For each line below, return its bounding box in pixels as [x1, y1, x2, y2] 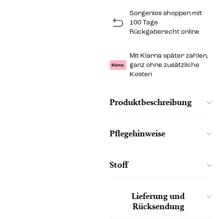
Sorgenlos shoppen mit [130, 10, 202, 17]
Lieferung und [131, 190, 185, 201]
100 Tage [130, 19, 158, 26]
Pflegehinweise [109, 128, 165, 138]
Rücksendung [132, 200, 184, 211]
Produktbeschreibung [109, 96, 192, 107]
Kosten [130, 71, 152, 78]
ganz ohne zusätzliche [130, 62, 199, 68]
